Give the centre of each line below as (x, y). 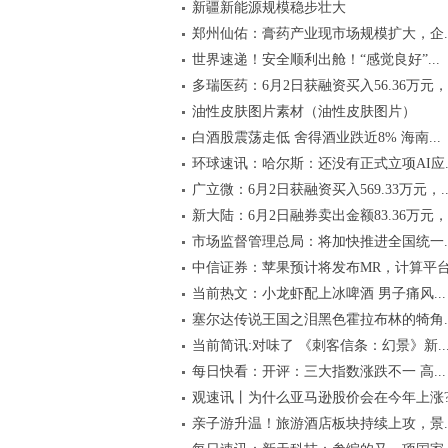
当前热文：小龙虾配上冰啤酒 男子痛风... (318, 293)
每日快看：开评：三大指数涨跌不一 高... (318, 371)
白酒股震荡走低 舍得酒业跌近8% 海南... (316, 137)
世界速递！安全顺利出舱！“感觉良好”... (315, 59)
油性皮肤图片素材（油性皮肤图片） (303, 111)
